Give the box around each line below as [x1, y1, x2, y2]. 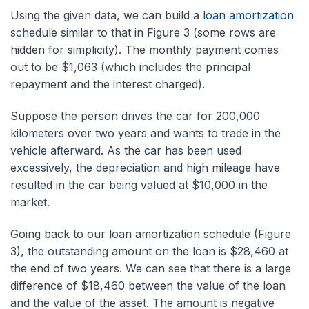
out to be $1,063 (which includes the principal [10, 60, 250, 74]
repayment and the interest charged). [10, 77, 205, 92]
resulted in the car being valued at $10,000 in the [10, 178, 268, 192]
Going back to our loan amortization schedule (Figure [10, 227, 291, 241]
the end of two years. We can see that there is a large [10, 261, 291, 276]
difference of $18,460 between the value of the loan [10, 279, 286, 293]
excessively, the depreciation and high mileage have [10, 161, 280, 175]
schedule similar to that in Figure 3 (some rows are [10, 26, 276, 40]
